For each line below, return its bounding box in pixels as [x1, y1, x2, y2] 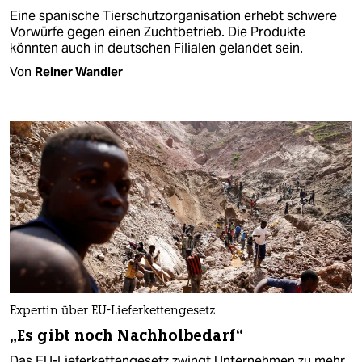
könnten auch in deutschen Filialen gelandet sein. [10, 39, 303, 57]
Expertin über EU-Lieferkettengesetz [10, 305, 216, 318]
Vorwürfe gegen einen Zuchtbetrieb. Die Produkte [10, 23, 305, 40]
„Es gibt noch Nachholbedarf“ [10, 326, 243, 347]
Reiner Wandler [35, 63, 123, 79]
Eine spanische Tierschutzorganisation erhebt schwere [10, 6, 337, 24]
